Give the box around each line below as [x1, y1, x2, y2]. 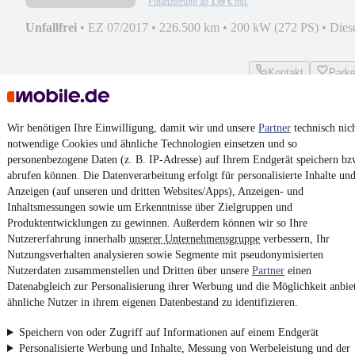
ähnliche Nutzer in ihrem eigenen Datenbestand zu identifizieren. [7, 296, 298, 308]
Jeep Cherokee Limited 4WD [147, 119, 305, 133]
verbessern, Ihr [260, 233, 330, 245]
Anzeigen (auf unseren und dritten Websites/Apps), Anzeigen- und [7, 185, 303, 197]
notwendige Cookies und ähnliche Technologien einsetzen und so [7, 138, 297, 150]
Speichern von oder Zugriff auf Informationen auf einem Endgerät [18, 326, 319, 338]
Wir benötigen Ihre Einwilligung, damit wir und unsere [7, 122, 258, 134]
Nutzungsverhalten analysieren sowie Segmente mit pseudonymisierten [7, 249, 323, 261]
